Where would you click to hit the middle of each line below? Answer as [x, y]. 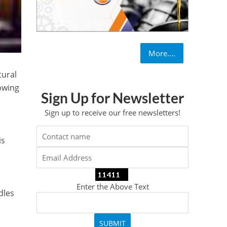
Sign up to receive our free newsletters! [113, 112]
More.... [162, 53]
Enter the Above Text [112, 187]
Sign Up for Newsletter [113, 98]
